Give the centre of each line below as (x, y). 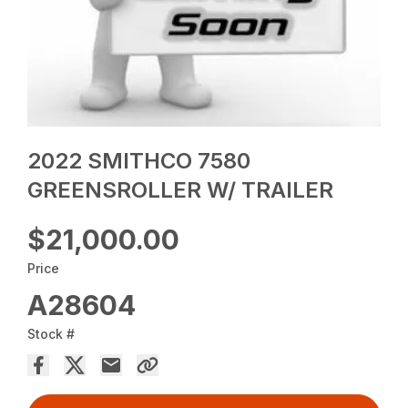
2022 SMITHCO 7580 (139, 160)
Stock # (51, 333)
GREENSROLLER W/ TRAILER (181, 189)
